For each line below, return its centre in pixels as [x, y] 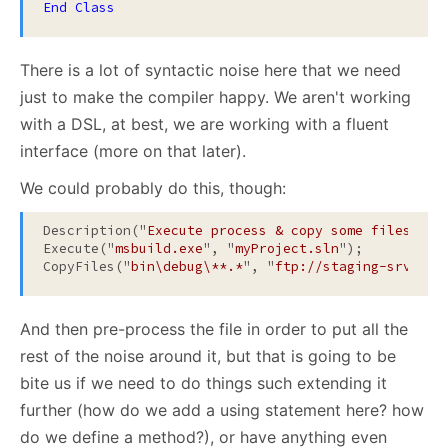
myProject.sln [287, 249]
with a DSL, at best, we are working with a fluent [204, 124]
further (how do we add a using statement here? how [222, 410]
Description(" [95, 231]
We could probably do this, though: [153, 188]
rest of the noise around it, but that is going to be [208, 356]
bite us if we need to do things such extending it [203, 383]
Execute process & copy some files [279, 231]
